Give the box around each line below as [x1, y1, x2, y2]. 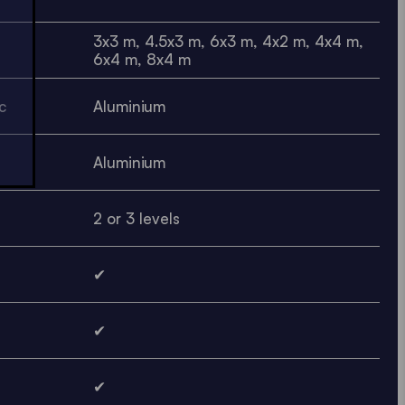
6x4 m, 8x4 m [92, 49, 191, 69]
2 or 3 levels [92, 208, 180, 228]
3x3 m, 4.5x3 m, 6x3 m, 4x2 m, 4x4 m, [92, 31, 363, 51]
